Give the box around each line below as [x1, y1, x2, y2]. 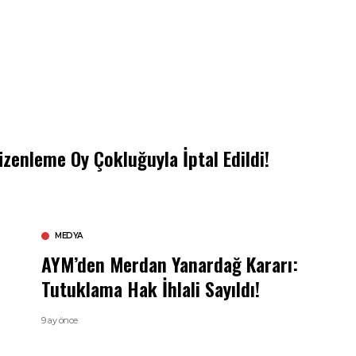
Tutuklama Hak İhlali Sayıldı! [41, 273, 260, 303]
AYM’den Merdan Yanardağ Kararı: [41, 249, 298, 278]
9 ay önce [41, 314, 78, 326]
